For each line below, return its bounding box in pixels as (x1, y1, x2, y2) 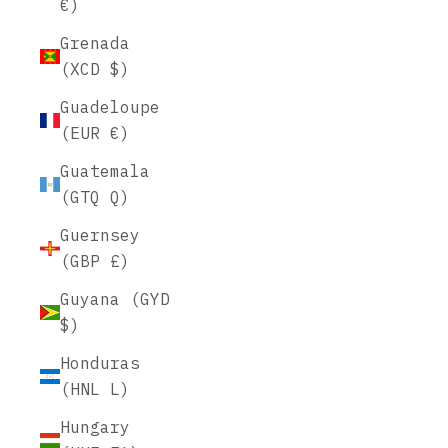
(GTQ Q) (60, 187, 130, 207)
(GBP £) (60, 251, 130, 271)
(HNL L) (60, 379, 130, 399)
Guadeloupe (60, 97, 160, 117)
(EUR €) (60, 123, 130, 143)
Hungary (60, 417, 130, 437)
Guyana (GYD (60, 289, 170, 309)
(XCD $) (60, 59, 130, 79)
